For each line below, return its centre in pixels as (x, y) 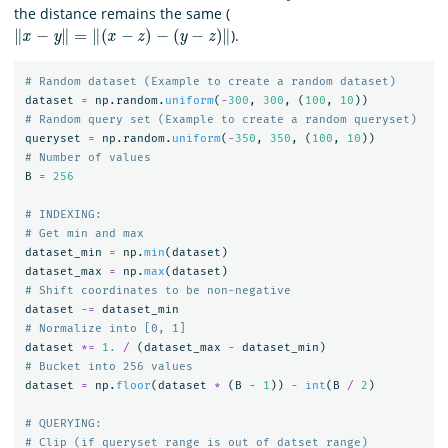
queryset (52, 139)
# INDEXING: (63, 215)
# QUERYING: (63, 424)
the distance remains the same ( (122, 13)
